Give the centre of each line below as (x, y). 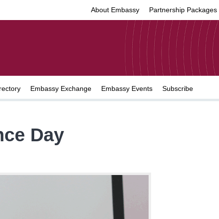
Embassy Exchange (61, 88)
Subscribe (178, 88)
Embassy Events (127, 88)
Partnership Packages (183, 10)
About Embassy (115, 10)
